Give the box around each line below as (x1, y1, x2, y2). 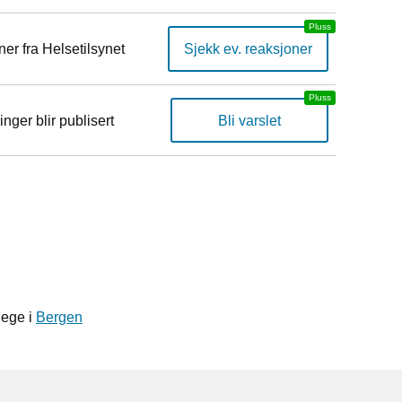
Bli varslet (218, 112, 281, 128)
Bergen (36, 309, 83, 325)
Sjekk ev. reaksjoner (184, 40, 312, 57)
